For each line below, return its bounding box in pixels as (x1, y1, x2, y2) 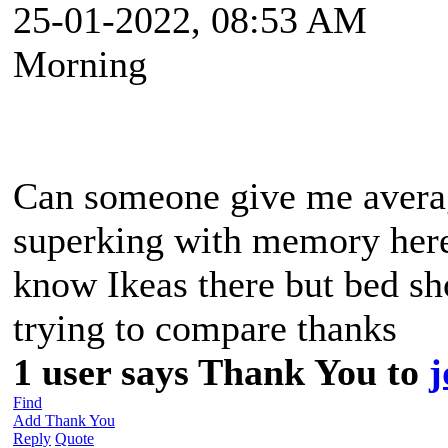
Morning (13, 42, 157, 85)
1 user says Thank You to (13, 350, 429, 393)
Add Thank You (13, 411, 115, 429)
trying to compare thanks (13, 306, 397, 349)
